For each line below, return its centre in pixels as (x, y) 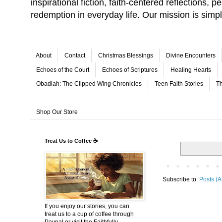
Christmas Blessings (126, 56)
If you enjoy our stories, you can (87, 206)
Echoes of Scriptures (130, 70)
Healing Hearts (191, 70)
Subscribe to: (181, 179)
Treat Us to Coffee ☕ (71, 140)
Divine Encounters (191, 56)
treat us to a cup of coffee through (89, 214)
